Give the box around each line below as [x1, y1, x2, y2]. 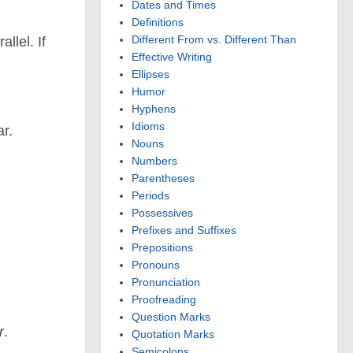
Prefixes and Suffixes [132, 224, 236, 237]
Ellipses [132, 68, 169, 81]
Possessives [132, 206, 193, 220]
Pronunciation [132, 276, 200, 289]
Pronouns [132, 258, 180, 272]
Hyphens [132, 102, 176, 116]
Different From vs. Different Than [132, 33, 296, 46]
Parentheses [132, 172, 195, 185]
